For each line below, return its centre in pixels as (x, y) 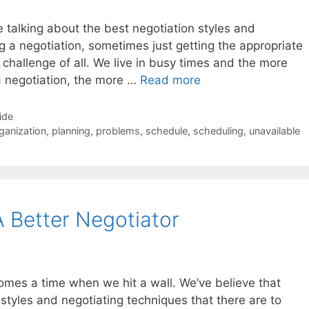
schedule (166, 131)
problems (118, 131)
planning (71, 131)
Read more (170, 80)
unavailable (274, 131)
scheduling (218, 131)
